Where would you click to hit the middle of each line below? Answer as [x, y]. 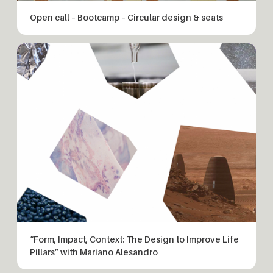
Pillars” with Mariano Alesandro [94, 252]
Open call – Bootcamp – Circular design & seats [126, 18]
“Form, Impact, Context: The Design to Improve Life [134, 239]
